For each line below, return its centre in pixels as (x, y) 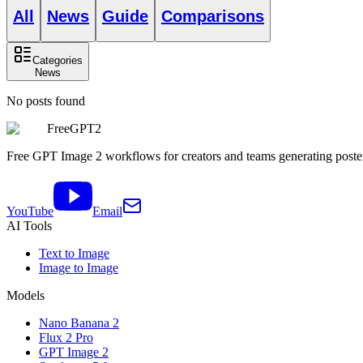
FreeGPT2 (74, 128)
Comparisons (213, 17)
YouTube (30, 211)
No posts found (46, 100)
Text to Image (74, 253)
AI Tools (29, 225)
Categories (58, 60)
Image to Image (79, 267)
